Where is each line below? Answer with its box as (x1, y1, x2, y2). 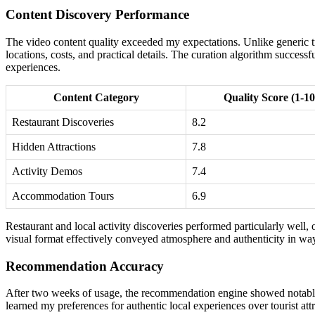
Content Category (53, 91, 139, 103)
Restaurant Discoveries (12, 115, 114, 128)
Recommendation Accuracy (6, 258, 164, 274)
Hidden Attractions (12, 140, 96, 153)
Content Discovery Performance (6, 7, 189, 22)
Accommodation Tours (12, 189, 114, 202)
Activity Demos (12, 165, 82, 177)
